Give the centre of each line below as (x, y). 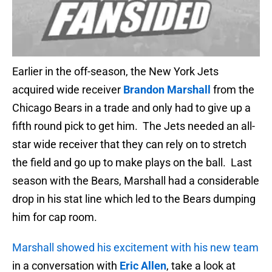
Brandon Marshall (167, 90)
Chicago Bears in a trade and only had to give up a (131, 108)
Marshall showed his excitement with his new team (135, 248)
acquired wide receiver (68, 90)
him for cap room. (55, 217)
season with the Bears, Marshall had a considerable (136, 181)
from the (233, 90)
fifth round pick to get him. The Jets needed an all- (134, 126)
